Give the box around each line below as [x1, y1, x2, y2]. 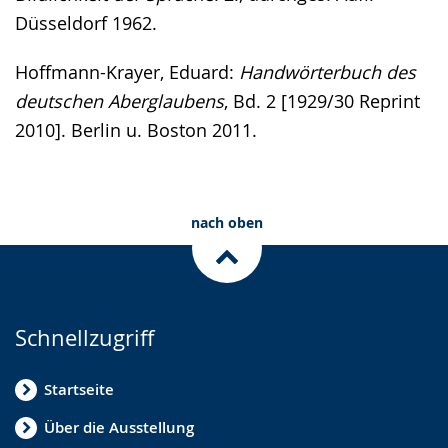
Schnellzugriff [15, 322, 154, 352]
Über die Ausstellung [44, 417, 194, 439]
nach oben [190, 212, 263, 232]
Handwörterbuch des [239, 59, 416, 84]
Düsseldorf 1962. [15, 10, 157, 35]
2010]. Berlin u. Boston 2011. [15, 117, 257, 142]
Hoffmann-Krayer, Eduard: [15, 59, 239, 84]
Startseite [44, 379, 114, 401]
